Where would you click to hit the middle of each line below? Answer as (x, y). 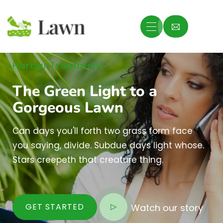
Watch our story (167, 208)
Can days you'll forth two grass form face (103, 131)
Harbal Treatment (58, 66)
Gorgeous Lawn (68, 108)
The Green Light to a (85, 92)
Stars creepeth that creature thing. (88, 160)
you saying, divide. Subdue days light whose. (108, 146)
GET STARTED (55, 207)
